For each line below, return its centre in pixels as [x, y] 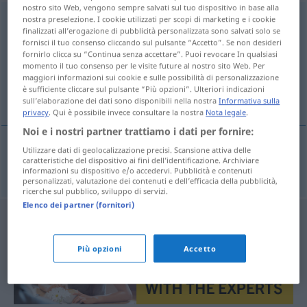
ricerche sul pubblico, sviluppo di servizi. [96, 191]
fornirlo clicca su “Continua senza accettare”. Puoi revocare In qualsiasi [150, 53]
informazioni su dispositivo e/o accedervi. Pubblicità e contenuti [138, 170]
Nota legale [226, 112]
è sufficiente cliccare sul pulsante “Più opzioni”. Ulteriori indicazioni [144, 88]
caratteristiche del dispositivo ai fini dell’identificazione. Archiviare [141, 160]
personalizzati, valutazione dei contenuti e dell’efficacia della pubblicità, [150, 180]
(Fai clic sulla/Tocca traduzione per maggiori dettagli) [125, 64]
